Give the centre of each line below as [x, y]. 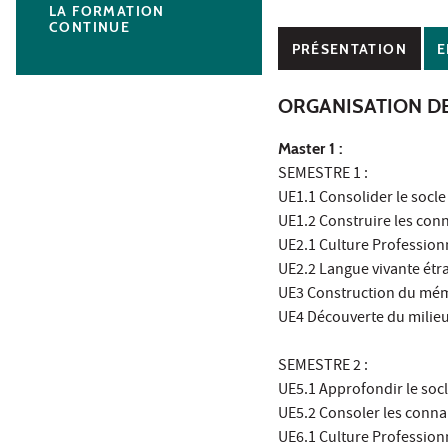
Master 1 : [310, 149]
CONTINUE [90, 27]
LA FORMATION [107, 11]
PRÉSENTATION [349, 48]
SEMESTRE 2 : [323, 367]
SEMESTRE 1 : [323, 175]
